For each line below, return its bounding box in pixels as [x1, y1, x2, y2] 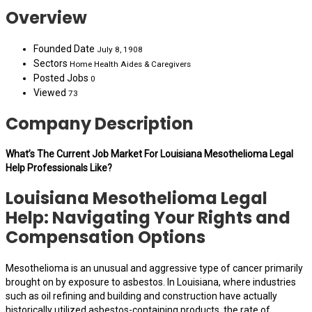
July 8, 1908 [97, 44, 143, 54]
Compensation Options [6, 226, 205, 249]
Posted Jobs [33, 72, 91, 84]
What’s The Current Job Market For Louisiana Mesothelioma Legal [6, 148, 293, 160]
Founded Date [33, 42, 97, 54]
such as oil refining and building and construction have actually [6, 290, 277, 302]
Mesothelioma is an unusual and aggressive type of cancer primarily [6, 263, 303, 274]
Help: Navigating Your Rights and [6, 206, 290, 230]
